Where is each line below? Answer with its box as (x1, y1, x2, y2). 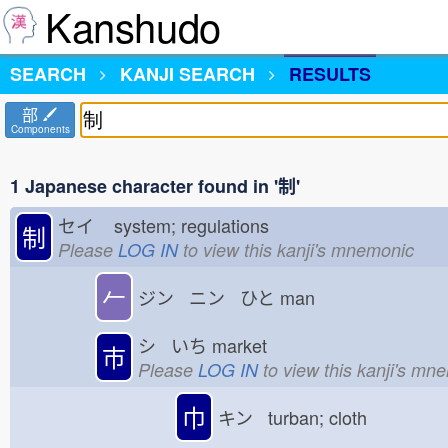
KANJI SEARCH (120, 61, 255, 87)
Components (10, 122, 70, 136)
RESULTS (289, 61, 371, 87)
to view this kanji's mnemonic (178, 236, 414, 262)
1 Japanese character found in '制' (10, 173, 300, 199)
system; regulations (109, 211, 284, 238)
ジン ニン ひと (138, 284, 275, 310)
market (207, 331, 282, 358)
